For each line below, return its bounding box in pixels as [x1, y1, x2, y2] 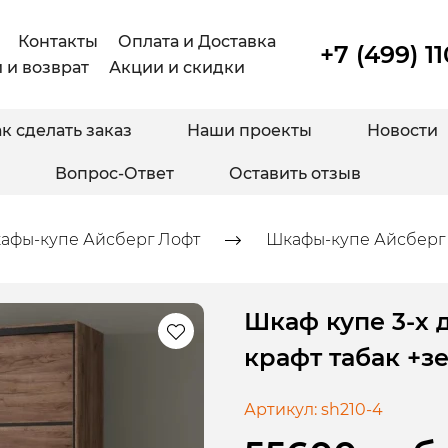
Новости [367, 121, 438, 141]
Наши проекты [187, 121, 312, 141]
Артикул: [244, 400, 317, 420]
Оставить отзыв [229, 164, 361, 184]
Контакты [17, 31, 98, 51]
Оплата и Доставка [117, 31, 276, 51]
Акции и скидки [109, 57, 246, 77]
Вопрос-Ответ [55, 164, 174, 184]
